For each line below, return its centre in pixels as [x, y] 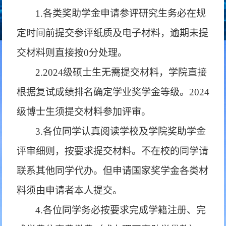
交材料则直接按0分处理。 [72, 53]
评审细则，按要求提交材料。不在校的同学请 [113, 151]
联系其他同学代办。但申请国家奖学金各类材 [113, 171]
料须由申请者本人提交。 [70, 190]
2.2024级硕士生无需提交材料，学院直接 [121, 72]
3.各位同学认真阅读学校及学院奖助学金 [121, 131]
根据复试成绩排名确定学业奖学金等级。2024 [113, 92]
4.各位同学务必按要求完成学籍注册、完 [121, 210]
